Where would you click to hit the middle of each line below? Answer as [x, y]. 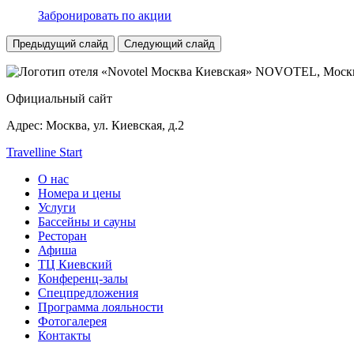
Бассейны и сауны [87, 222]
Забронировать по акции [105, 16]
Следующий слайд [169, 44]
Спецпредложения [88, 293]
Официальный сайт [59, 99]
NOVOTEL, [288, 72]
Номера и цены [79, 194]
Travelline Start [44, 153]
